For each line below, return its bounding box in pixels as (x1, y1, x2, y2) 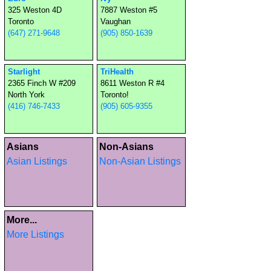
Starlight (8, 67, 40, 76)
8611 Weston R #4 (100, 79, 165, 88)
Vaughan (100, 17, 131, 26)
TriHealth (100, 67, 134, 76)
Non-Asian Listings (99, 156, 181, 166)
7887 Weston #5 (100, 5, 157, 15)
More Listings (7, 229, 64, 240)
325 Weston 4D (8, 5, 62, 15)
